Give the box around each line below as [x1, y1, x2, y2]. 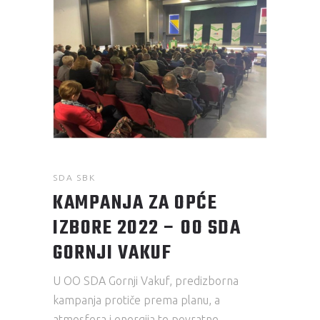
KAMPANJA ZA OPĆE [53, 188, 217, 219]
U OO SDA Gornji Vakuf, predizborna [53, 274, 239, 288]
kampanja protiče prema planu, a [53, 294, 220, 307]
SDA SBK [53, 173, 96, 183]
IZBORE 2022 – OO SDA [53, 213, 241, 244]
